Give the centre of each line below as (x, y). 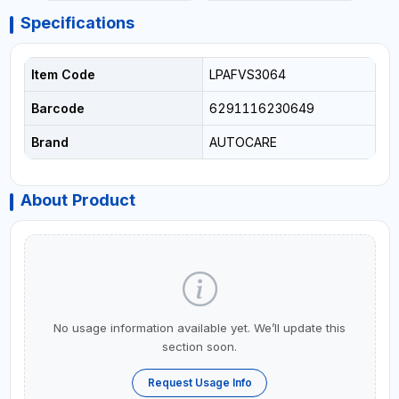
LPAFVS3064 (247, 75)
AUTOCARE (243, 142)
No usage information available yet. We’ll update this (199, 328)
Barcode (57, 109)
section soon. (199, 347)
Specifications (77, 23)
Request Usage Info (199, 383)
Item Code (63, 75)
